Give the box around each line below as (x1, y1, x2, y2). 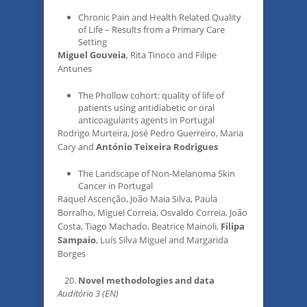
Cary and (58, 140, 94, 153)
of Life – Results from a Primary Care (78, 23, 225, 36)
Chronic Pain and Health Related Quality (78, 11, 241, 23)
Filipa (221, 220, 245, 232)
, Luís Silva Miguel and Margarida (96, 234, 228, 246)
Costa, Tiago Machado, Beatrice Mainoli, (58, 220, 221, 232)
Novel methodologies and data (78, 274, 214, 286)
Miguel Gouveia (58, 49, 126, 61)
